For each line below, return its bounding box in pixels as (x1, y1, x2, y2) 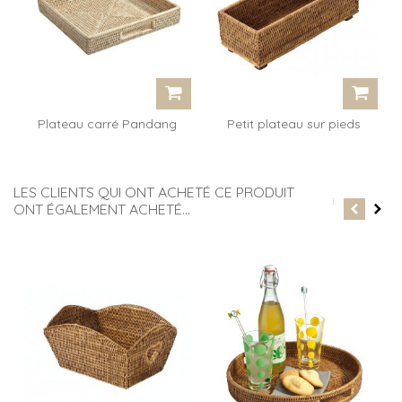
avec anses (73, 133, 141, 149)
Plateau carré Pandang (37, 115, 177, 131)
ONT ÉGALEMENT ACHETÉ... (13, 199, 190, 218)
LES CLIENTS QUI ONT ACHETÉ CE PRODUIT (13, 182, 294, 201)
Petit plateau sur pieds (226, 115, 361, 131)
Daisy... (273, 133, 314, 149)
